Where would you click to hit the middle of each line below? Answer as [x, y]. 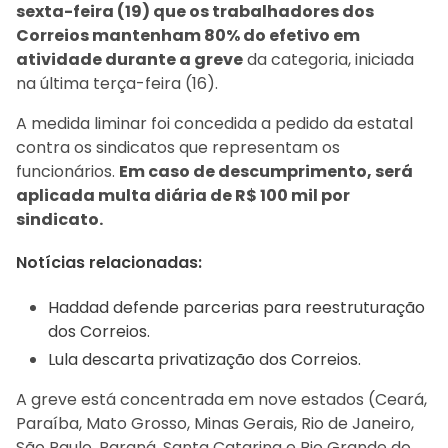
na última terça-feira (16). [117, 84]
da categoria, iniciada [328, 60]
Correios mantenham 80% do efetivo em [188, 36]
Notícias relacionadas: [109, 262]
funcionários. [67, 172]
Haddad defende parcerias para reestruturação [236, 307]
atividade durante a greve [129, 60]
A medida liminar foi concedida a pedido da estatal [214, 124]
